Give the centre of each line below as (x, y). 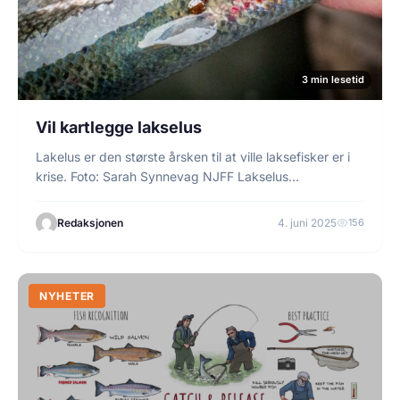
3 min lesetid (333, 79)
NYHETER (67, 296)
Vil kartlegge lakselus (119, 127)
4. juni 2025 (307, 223)
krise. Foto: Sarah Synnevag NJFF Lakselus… (167, 176)
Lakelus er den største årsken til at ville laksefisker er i (193, 156)
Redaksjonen (90, 223)
